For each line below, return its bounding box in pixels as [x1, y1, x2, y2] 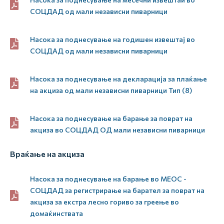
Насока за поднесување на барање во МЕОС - [30, 174, 186, 183]
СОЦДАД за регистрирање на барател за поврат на [30, 186, 204, 194]
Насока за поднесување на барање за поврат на [30, 114, 192, 122]
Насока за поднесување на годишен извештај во [30, 35, 195, 43]
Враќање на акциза [10, 149, 84, 158]
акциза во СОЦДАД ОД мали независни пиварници [30, 125, 205, 134]
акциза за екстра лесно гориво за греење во [30, 197, 179, 206]
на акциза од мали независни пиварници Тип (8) [30, 86, 192, 94]
